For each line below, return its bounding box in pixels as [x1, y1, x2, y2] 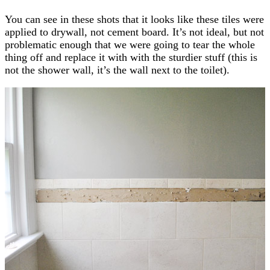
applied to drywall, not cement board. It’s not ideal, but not [5, 25, 264, 38]
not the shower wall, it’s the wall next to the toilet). [5, 63, 230, 76]
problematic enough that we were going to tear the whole [5, 38, 255, 51]
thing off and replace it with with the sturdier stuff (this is [5, 51, 257, 63]
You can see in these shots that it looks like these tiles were [5, 13, 264, 25]
